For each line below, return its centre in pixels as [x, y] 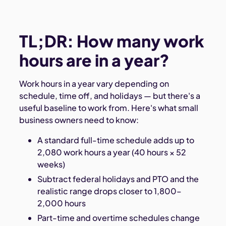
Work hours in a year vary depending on [94, 84]
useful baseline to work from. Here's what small [109, 108]
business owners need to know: [79, 120]
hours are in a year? [95, 60]
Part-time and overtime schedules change [118, 217]
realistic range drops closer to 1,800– [109, 191]
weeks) [51, 164]
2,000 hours [61, 203]
